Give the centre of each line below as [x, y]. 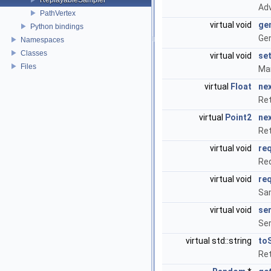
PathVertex [58, 13]
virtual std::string [220, 241]
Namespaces [42, 40]
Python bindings [57, 26]
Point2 [238, 117]
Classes [34, 53]
